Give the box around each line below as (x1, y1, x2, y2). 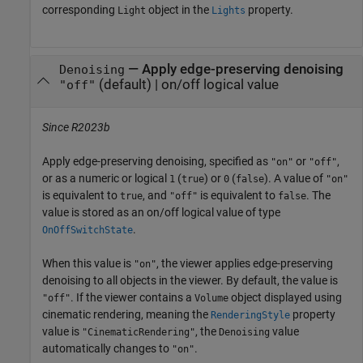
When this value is (42, 256, 134, 270)
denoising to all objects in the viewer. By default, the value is (42, 273, 338, 287)
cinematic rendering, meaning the (42, 307, 211, 321)
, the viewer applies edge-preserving (156, 256, 333, 270)
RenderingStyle (211, 309, 290, 321)
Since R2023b (42, 120, 110, 134)
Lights (211, 4, 246, 16)
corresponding (42, 2, 117, 16)
